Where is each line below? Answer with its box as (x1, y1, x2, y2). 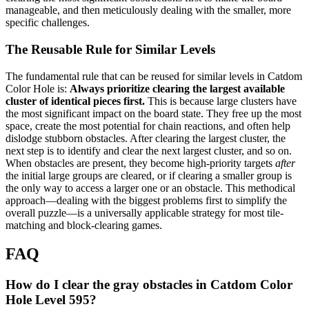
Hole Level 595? (6, 292, 97, 308)
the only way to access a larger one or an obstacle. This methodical (6, 181, 295, 194)
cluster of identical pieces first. (6, 94, 145, 107)
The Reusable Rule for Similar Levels (6, 41, 215, 57)
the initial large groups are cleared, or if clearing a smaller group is (6, 169, 292, 181)
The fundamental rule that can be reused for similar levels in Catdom (6, 70, 302, 82)
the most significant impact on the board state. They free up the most (6, 107, 301, 119)
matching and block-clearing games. (6, 219, 162, 231)
